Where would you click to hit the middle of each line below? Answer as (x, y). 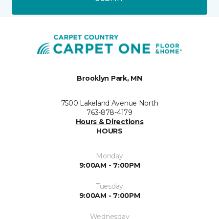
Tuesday (109, 186)
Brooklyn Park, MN (109, 78)
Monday (109, 156)
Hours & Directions (109, 121)
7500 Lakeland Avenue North (109, 103)
